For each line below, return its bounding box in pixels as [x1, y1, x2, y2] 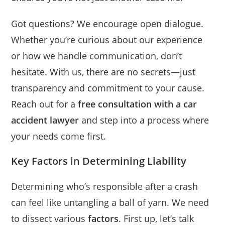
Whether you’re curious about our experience [11, 34, 203, 46]
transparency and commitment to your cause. [11, 82, 205, 94]
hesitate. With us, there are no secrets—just [11, 66, 196, 78]
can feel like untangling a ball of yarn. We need [11, 196, 209, 209]
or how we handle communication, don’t [11, 50, 182, 62]
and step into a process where [79, 114, 209, 127]
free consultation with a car [78, 98, 197, 110]
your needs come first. [11, 130, 106, 143]
